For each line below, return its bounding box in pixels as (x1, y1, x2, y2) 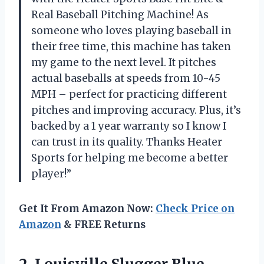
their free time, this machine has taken (31, 39, 231, 53)
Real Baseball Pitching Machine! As (31, 8, 209, 21)
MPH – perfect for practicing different (31, 87, 227, 101)
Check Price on (156, 202, 235, 215)
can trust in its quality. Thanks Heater (31, 135, 222, 148)
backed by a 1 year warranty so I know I (31, 119, 226, 133)
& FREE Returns (61, 217, 146, 231)
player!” (31, 167, 71, 180)
